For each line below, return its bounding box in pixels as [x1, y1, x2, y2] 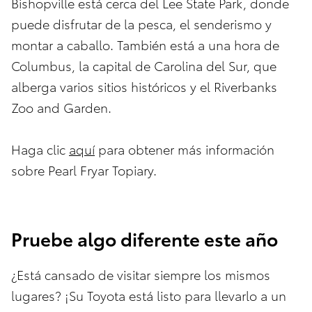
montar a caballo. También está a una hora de [11, 36, 279, 54]
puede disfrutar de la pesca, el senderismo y [11, 15, 272, 33]
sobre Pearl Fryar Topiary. [11, 161, 157, 179]
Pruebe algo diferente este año [11, 225, 278, 251]
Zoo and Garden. [11, 98, 111, 116]
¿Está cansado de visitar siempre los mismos [11, 265, 270, 283]
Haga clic [11, 140, 69, 158]
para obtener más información [95, 140, 274, 158]
